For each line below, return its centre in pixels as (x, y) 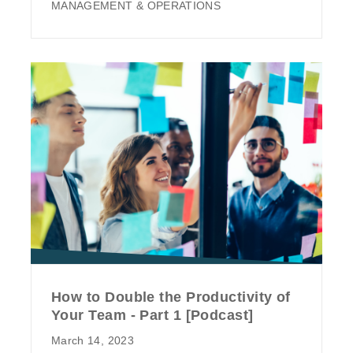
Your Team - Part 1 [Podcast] (152, 315)
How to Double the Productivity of (171, 297)
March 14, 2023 (93, 340)
